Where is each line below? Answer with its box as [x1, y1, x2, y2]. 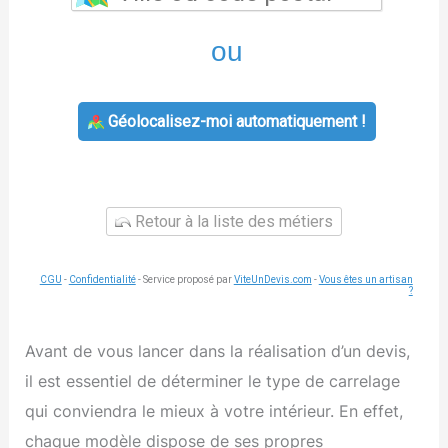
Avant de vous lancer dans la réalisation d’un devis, [25, 340, 411, 361]
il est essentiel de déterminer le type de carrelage [25, 370, 401, 391]
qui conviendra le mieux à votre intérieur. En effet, [25, 400, 404, 421]
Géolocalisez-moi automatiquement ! [103, 111, 366, 131]
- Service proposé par [135, 273, 234, 285]
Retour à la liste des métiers [131, 211, 333, 231]
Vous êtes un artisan [318, 273, 413, 285]
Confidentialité [68, 273, 136, 285]
